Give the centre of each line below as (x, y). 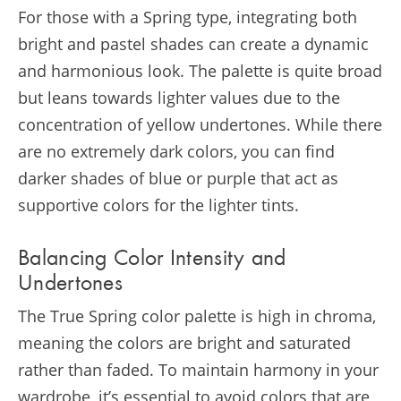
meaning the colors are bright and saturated (184, 342)
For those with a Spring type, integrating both (188, 17)
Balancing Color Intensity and (152, 260)
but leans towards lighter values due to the (179, 97)
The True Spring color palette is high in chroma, (197, 316)
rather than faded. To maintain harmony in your (198, 369)
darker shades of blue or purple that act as (178, 178)
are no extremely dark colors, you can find (176, 151)
